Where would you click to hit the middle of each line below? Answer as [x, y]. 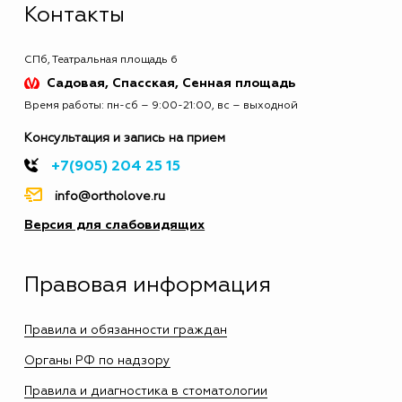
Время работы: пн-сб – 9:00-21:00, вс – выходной [162, 105]
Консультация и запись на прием [125, 138]
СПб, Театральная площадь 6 [101, 60]
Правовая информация [148, 285]
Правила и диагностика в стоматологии [146, 391]
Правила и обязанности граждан [126, 330]
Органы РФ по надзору [98, 360]
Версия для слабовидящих [115, 225]
